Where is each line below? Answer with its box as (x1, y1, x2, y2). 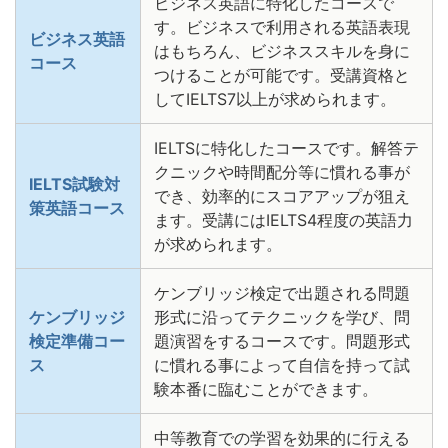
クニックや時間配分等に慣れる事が (153, 162, 410, 183)
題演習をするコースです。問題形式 (153, 331, 410, 352)
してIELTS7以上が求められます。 (153, 89, 396, 110)
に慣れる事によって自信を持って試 (153, 355, 410, 376)
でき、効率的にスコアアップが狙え (153, 186, 410, 207)
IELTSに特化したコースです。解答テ (153, 138, 419, 159)
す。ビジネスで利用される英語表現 (153, 17, 410, 38)
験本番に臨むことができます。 (153, 379, 378, 400)
